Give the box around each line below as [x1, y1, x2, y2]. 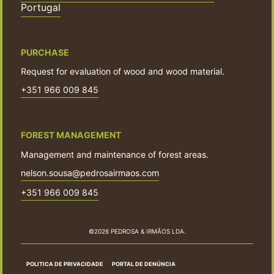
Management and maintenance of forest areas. [21, 149, 209, 160]
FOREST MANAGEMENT [21, 130, 121, 141]
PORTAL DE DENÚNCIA [112, 261, 176, 268]
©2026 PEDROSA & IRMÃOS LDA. [88, 228, 186, 235]
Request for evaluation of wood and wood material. [21, 65, 224, 76]
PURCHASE [21, 46, 69, 57]
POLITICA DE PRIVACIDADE [26, 261, 104, 268]
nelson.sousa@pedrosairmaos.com [21, 168, 159, 179]
